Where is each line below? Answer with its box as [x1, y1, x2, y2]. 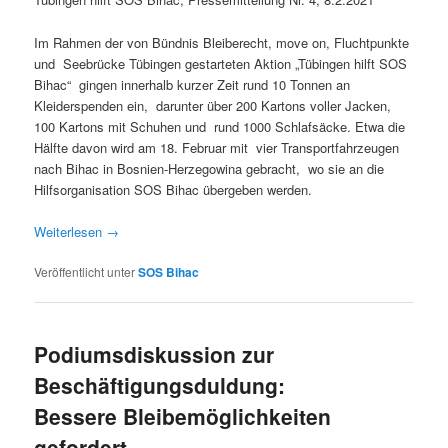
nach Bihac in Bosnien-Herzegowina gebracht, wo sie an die [34, 158, 385, 178]
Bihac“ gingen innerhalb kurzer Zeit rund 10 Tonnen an [34, 74, 351, 94]
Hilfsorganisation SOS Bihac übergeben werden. [34, 179, 313, 199]
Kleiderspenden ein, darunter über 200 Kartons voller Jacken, [34, 95, 392, 115]
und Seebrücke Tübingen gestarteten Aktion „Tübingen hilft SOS [34, 53, 408, 73]
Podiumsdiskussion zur [34, 339, 275, 369]
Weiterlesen [34, 221, 107, 241]
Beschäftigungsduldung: [34, 370, 286, 400]
